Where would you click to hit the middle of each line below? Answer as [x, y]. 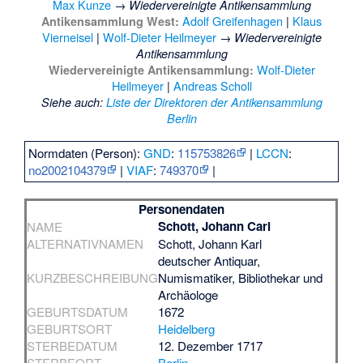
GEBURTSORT [70, 329]
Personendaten [181, 209]
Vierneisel [67, 37]
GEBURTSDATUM [78, 312]
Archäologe [188, 295]
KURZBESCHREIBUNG [93, 278]
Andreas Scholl [212, 86]
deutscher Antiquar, [209, 261]
